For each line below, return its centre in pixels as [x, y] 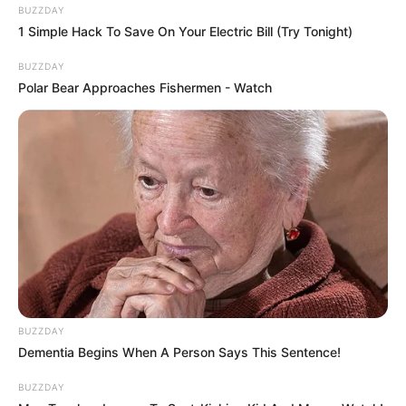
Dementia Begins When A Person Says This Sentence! [179, 352]
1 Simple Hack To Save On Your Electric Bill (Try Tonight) [185, 32]
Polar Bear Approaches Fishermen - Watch [145, 88]
